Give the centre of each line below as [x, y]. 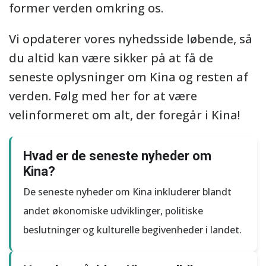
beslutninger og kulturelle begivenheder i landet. [132, 230]
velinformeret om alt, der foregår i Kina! [124, 115]
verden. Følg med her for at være [103, 96]
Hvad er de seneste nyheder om [117, 156]
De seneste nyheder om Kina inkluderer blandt [127, 192]
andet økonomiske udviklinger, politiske [113, 211]
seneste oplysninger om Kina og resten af [129, 77]
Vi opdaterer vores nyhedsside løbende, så [131, 39]
